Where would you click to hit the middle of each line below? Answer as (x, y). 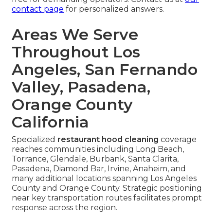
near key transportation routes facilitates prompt (107, 198)
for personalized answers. (114, 9)
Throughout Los (76, 52)
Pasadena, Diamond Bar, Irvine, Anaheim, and (99, 168)
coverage (178, 139)
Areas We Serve (75, 34)
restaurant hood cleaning (108, 139)
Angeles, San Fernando (105, 69)
